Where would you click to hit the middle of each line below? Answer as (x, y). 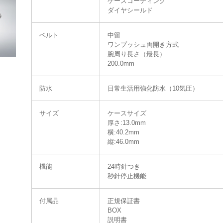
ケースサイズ (127, 113)
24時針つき (124, 167)
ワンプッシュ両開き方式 (143, 45)
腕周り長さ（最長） (137, 54)
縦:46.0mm (123, 142)
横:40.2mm (123, 132)
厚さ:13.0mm (127, 123)
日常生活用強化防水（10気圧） (153, 88)
